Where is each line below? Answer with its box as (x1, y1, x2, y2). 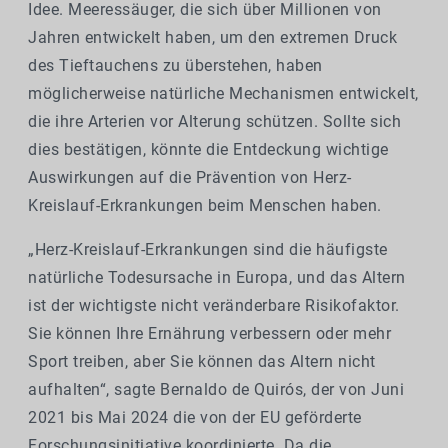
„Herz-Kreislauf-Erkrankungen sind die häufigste (28, 240, 388, 260)
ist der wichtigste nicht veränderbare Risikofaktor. (28, 296, 400, 316)
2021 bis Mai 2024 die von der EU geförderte (28, 408, 362, 428)
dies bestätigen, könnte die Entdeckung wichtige (28, 140, 389, 160)
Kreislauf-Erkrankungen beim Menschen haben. (28, 196, 382, 216)
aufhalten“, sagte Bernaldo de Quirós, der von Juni (28, 380, 404, 400)
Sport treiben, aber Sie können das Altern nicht (28, 352, 376, 372)
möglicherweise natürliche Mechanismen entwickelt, (28, 84, 419, 104)
